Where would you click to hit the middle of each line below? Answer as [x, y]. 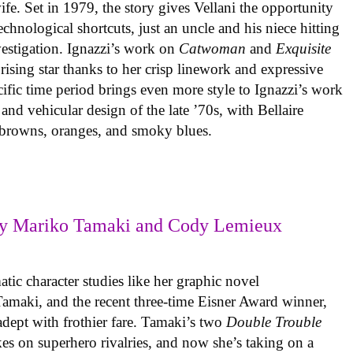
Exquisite [304, 48]
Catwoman [213, 48]
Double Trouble [274, 321]
